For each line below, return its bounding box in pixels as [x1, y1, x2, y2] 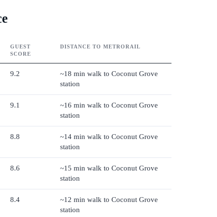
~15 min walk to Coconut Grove [60, 164, 158, 172]
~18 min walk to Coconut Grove [60, 70, 158, 78]
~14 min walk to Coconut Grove [60, 133, 158, 141]
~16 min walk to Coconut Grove [60, 101, 158, 109]
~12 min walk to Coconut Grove [60, 196, 158, 204]
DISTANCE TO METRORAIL [60, 44, 140, 50]
